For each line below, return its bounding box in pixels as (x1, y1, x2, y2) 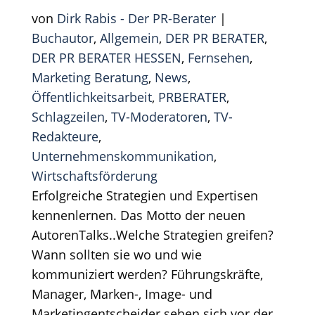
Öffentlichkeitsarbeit (31, 88, 152, 105)
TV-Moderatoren (110, 108, 207, 125)
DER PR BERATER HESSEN (31, 49, 181, 66)
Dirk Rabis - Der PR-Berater (56, 9, 216, 27)
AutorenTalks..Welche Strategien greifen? (31, 226, 274, 243)
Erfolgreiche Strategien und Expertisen (31, 186, 258, 204)
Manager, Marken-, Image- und (31, 285, 212, 302)
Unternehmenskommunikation (31, 147, 214, 165)
